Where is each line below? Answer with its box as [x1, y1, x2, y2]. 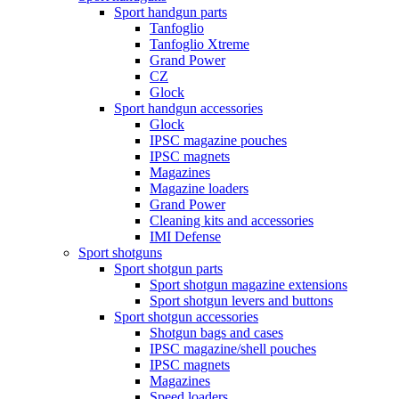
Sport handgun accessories [114, 100, 263, 116]
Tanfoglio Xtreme [150, 36, 249, 52]
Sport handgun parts [114, 4, 227, 20]
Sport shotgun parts [114, 260, 223, 276]
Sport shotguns [78, 244, 162, 260]
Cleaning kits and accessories [150, 212, 313, 228]
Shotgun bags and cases [150, 324, 283, 340]
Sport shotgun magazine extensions [150, 276, 347, 292]
